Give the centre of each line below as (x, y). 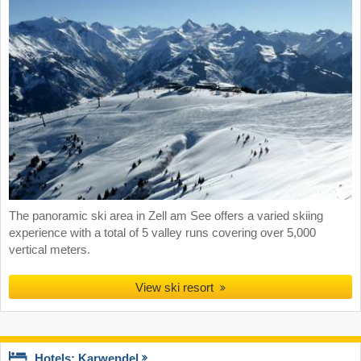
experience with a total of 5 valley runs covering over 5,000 (162, 233)
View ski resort (175, 288)
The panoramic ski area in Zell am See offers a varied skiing (166, 216)
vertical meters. (50, 250)
